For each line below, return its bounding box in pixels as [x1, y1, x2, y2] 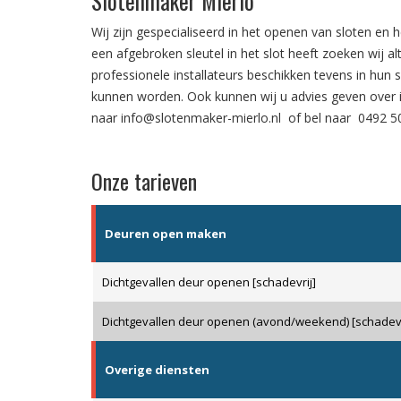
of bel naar [281, 109, 358, 127]
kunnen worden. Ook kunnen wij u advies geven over [91, 88, 399, 106]
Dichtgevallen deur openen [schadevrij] [102, 274, 316, 291]
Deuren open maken [105, 226, 226, 243]
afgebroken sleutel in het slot [116, 45, 285, 63]
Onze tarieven [91, 165, 197, 198]
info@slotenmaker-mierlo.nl [121, 109, 281, 127]
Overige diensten [105, 362, 209, 379]
